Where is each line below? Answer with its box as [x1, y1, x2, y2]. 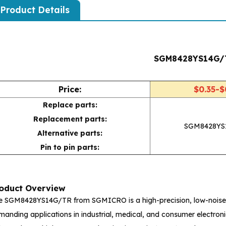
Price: [59, 84, 82, 94]
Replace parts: [42, 100, 97, 109]
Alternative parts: [37, 128, 103, 138]
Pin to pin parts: [40, 142, 100, 152]
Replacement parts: [33, 114, 107, 124]
